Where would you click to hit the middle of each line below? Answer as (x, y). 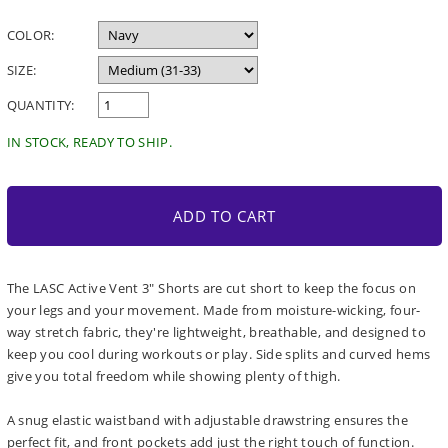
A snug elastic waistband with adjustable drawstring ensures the (207, 420)
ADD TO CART (224, 216)
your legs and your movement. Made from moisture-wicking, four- (213, 310)
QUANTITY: (40, 105)
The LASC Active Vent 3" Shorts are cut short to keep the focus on (211, 288)
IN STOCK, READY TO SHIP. (89, 142)
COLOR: (30, 35)
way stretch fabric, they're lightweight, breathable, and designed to (216, 332)
